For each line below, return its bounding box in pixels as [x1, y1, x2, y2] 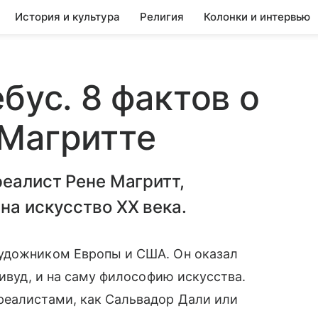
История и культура [15, 10, 120, 23]
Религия [140, 10, 184, 23]
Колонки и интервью [204, 10, 310, 23]
